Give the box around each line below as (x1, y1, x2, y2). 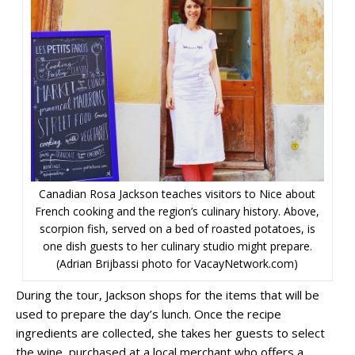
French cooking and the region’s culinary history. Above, (35, 204, 320, 219)
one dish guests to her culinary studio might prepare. (42, 239, 312, 254)
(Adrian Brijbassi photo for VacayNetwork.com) (56, 256, 299, 272)
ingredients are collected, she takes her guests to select (16, 325, 325, 342)
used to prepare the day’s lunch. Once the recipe (16, 306, 281, 323)
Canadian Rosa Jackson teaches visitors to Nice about (39, 186, 316, 202)
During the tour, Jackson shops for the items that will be (16, 287, 319, 303)
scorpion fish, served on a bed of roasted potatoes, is (39, 221, 315, 237)
